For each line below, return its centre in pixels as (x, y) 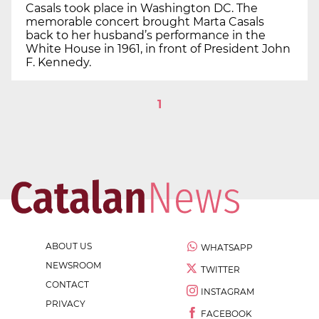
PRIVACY (66, 304)
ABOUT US (69, 246)
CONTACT (67, 285)
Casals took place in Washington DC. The (142, 9)
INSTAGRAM (228, 292)
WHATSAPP (227, 248)
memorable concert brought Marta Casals (145, 22)
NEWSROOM (73, 266)
